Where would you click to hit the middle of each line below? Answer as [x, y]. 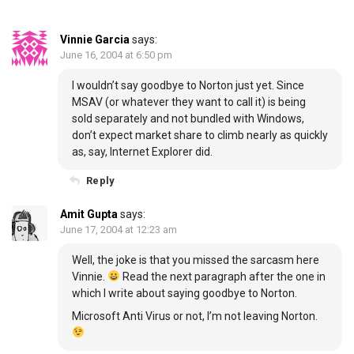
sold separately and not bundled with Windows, [188, 119]
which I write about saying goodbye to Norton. [185, 293]
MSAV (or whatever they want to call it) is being [189, 102]
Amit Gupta [89, 214]
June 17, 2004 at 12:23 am [119, 230]
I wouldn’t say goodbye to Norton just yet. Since [188, 85]
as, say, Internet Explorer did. [142, 152]
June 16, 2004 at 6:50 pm [116, 55]
